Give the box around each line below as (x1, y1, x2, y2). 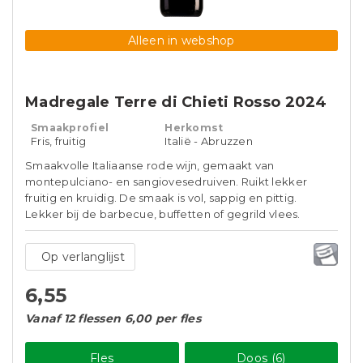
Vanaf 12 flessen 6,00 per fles (25, 311, 201, 326)
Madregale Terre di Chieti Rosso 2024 (25, 93, 327, 111)
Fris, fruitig (31, 135, 87, 147)
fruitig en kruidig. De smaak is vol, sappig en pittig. (25, 191, 297, 204)
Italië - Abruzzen (164, 135, 253, 147)
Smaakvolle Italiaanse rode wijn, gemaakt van (25, 159, 275, 172)
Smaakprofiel (31, 122, 109, 134)
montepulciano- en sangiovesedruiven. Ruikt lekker (25, 175, 308, 188)
